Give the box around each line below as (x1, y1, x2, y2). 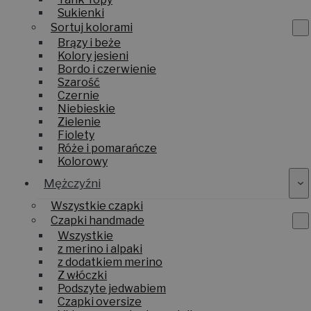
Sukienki (58, 6, 104, 19)
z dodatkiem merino (58, 255, 162, 269)
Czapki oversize (58, 294, 142, 308)
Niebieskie (58, 101, 115, 115)
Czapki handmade (51, 214, 144, 228)
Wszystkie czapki (51, 199, 143, 212)
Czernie (58, 88, 99, 102)
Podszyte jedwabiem (58, 281, 166, 295)
